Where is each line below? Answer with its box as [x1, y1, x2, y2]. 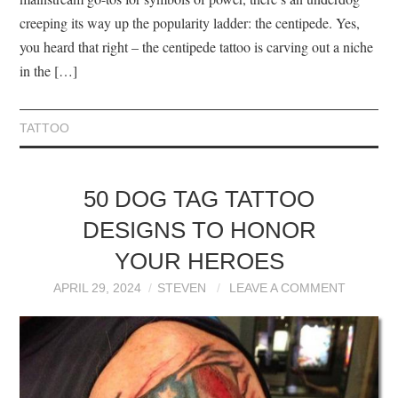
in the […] [20, 61, 78, 81]
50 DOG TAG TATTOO [84, 187, 314, 212]
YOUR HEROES [114, 249, 284, 275]
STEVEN [156, 281, 206, 296]
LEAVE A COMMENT [228, 281, 346, 296]
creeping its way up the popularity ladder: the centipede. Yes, [20, 13, 361, 33]
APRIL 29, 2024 [52, 281, 141, 296]
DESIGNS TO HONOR [82, 218, 316, 243]
